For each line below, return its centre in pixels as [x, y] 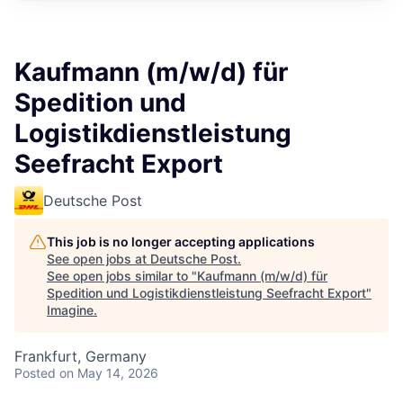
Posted [35, 373]
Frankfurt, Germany [81, 356]
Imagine [70, 310]
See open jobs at [99, 259]
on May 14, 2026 [109, 373]
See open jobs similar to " [122, 276]
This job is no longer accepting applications [181, 242]
